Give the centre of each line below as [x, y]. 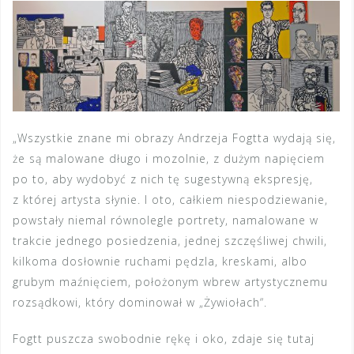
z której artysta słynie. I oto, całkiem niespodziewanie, [170, 199]
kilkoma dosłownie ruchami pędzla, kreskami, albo [160, 261]
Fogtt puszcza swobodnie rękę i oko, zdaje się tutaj [164, 338]
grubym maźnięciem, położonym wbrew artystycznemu [170, 281]
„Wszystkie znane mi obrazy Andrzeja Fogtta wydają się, [174, 137]
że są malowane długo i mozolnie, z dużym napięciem [169, 158]
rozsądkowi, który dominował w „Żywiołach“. [140, 302]
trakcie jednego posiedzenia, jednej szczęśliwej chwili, [170, 240]
